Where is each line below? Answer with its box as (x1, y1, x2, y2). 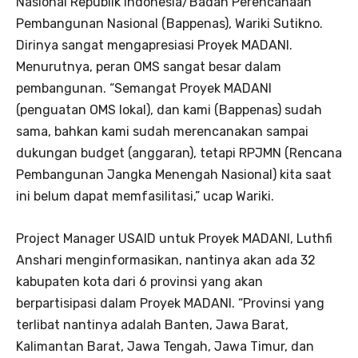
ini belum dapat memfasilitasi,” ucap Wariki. (16, 188, 274, 204)
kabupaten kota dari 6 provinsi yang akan (16, 273, 263, 289)
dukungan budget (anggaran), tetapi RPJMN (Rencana (16, 145, 342, 161)
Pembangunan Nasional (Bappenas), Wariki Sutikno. (16, 15, 323, 31)
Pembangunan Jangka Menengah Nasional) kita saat (16, 166, 332, 182)
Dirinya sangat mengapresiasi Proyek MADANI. (16, 37, 292, 53)
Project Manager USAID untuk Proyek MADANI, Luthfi (16, 230, 332, 246)
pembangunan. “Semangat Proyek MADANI (16, 80, 272, 96)
